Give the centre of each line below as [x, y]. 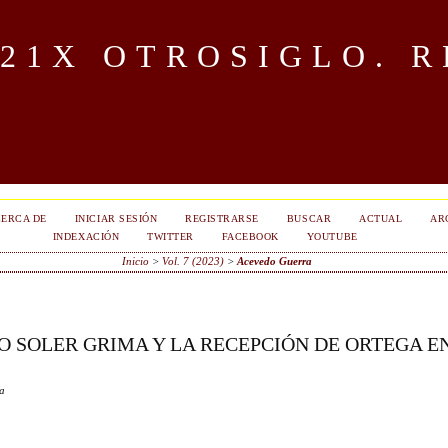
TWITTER [170, 236]
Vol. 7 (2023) [193, 261]
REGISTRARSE [222, 218]
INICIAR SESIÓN [116, 218]
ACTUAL [381, 218]
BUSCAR [309, 218]
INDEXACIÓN [86, 236]
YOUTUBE [332, 236]
